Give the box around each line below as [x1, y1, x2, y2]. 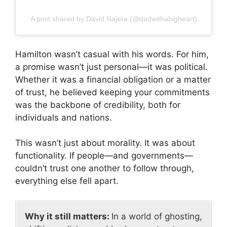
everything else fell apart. [15, 176, 119, 186]
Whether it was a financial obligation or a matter [15, 74, 211, 85]
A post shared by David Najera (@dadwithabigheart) [30, 15, 197, 23]
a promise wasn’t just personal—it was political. [15, 61, 208, 72]
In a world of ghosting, [111, 211, 202, 221]
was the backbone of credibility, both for [15, 99, 180, 110]
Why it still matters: [25, 211, 111, 221]
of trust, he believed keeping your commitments [15, 87, 210, 97]
